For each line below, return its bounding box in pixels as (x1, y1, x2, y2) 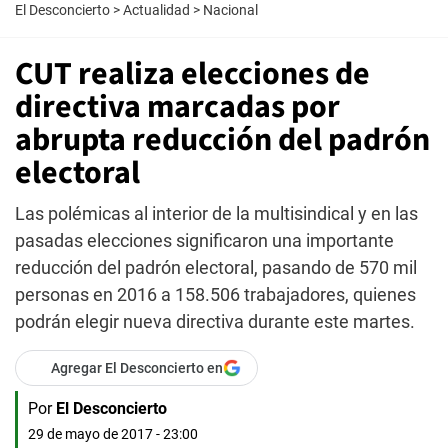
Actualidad (123, 2, 190, 18)
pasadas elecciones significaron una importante (15, 230, 394, 251)
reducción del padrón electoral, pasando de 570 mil (15, 257, 417, 278)
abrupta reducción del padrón (15, 117, 430, 163)
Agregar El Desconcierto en (51, 360, 223, 376)
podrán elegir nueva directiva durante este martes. (15, 311, 415, 332)
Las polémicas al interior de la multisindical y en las (15, 203, 418, 224)
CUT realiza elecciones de (15, 51, 370, 97)
